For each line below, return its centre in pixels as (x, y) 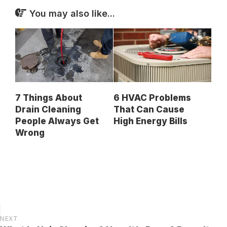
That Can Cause (149, 109)
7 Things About (49, 98)
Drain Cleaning (48, 109)
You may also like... (72, 13)
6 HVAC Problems (152, 98)
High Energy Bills (150, 121)
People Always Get (57, 121)
